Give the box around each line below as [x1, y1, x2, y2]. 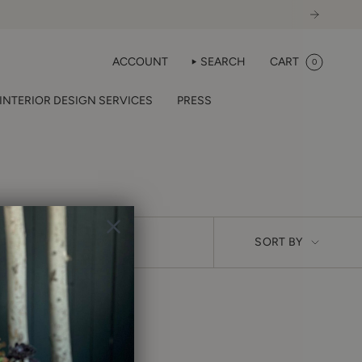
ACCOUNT [112, 54, 168, 69]
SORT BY [255, 235, 303, 249]
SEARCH [200, 54, 246, 69]
